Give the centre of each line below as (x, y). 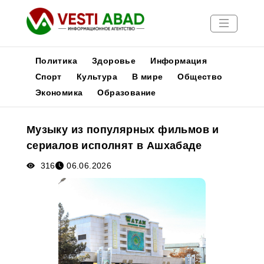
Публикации (33, 121)
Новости (25, 106)
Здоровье (114, 61)
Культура (97, 77)
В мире (148, 77)
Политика (56, 61)
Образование (127, 93)
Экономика (59, 93)
